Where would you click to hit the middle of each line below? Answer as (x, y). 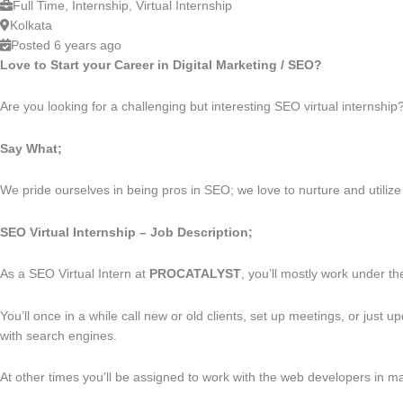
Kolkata (31, 25)
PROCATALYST (195, 273)
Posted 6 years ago (66, 45)
